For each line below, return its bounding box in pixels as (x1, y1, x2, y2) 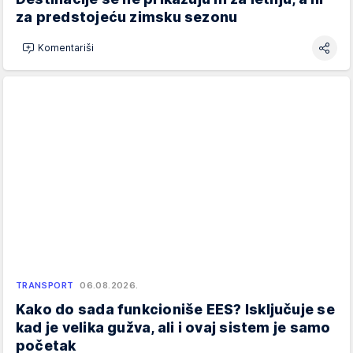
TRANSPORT (16, 279, 74, 291)
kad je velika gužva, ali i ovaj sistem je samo (16, 318, 331, 336)
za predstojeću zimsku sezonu (16, 8, 238, 25)
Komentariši (38, 42, 94, 54)
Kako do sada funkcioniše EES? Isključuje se (16, 300, 335, 318)
